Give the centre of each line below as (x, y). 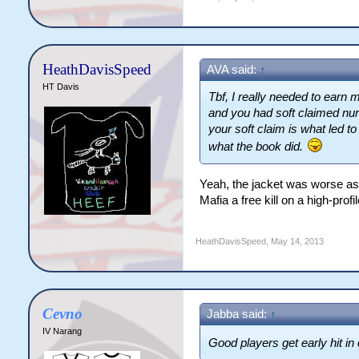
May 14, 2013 (297, 241)
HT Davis (61, 87)
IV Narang (62, 331)
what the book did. (257, 147)
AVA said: (233, 70)
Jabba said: (238, 314)
